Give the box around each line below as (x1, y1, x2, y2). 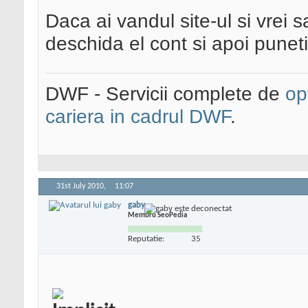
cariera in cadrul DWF (45, 105, 230, 128)
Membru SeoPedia (128, 211, 187, 219)
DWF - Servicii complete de (45, 82, 285, 105)
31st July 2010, (56, 182, 108, 191)
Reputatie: (128, 234, 164, 243)
